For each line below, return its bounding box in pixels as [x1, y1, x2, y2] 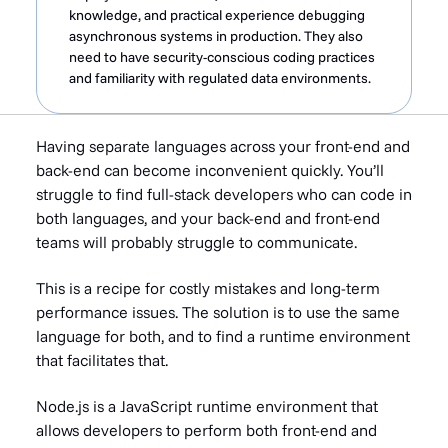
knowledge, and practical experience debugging [69, 6, 365, 24]
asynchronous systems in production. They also [69, 27, 363, 45]
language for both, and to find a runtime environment [36, 326, 410, 346]
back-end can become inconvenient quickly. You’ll [36, 160, 384, 180]
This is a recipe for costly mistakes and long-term [36, 278, 380, 298]
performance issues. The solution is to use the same [36, 302, 400, 322]
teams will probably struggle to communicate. [36, 232, 357, 252]
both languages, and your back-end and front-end [36, 208, 380, 228]
